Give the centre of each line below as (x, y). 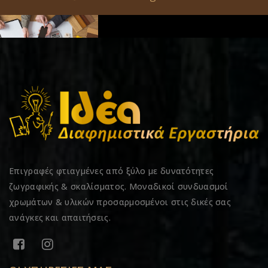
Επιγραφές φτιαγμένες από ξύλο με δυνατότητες (112, 170)
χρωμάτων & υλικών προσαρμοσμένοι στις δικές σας (120, 202)
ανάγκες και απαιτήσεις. (60, 217)
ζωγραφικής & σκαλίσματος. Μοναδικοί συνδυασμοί (119, 186)
